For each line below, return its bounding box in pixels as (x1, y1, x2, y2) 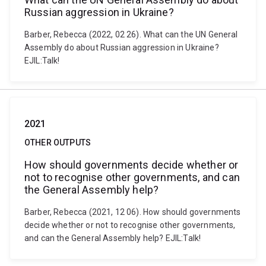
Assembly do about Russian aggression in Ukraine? (24, 43, 219, 52)
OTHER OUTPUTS (24, 138, 91, 147)
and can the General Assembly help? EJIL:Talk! (24, 233, 201, 243)
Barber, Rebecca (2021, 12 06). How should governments (24, 207, 241, 217)
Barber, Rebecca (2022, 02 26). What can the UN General (24, 30, 238, 39)
